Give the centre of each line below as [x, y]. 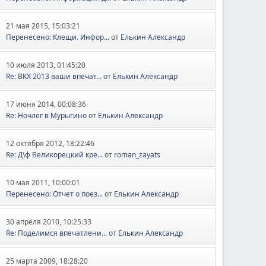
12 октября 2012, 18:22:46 [50, 143]
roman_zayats [137, 155]
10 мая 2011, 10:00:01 [43, 183]
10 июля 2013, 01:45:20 [46, 65]
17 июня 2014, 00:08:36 [46, 104]
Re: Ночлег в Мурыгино [47, 115]
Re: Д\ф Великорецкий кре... [55, 155]
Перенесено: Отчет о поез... [55, 194]
